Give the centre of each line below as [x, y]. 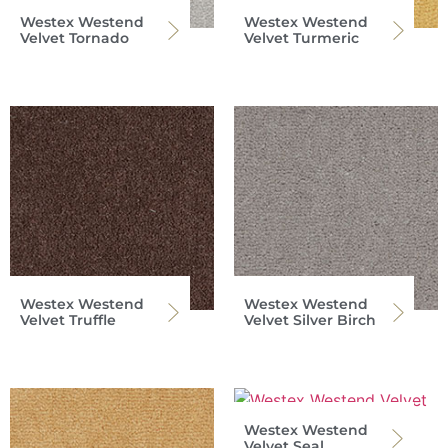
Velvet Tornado [74, 38]
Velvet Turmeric [301, 38]
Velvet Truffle [68, 320]
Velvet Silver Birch [310, 320]
